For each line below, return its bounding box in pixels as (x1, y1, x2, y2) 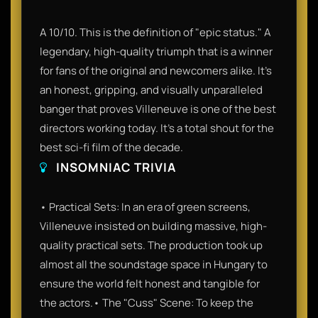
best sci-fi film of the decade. (40, 139, 183, 155)
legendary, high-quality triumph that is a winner (40, 43, 273, 59)
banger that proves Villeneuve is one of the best (40, 101, 276, 116)
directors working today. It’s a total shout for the (40, 120, 274, 136)
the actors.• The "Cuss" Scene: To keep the (40, 295, 253, 310)
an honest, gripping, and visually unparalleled (40, 82, 263, 97)
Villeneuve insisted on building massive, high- (40, 218, 267, 234)
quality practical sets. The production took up (40, 237, 263, 253)
